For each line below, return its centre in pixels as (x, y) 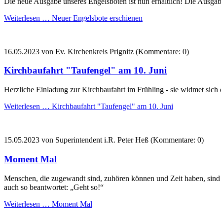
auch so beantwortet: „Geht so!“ (54, 187)
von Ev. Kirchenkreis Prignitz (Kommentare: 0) (114, 51)
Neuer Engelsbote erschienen (96, 18)
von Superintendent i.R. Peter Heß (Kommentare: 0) (122, 140)
